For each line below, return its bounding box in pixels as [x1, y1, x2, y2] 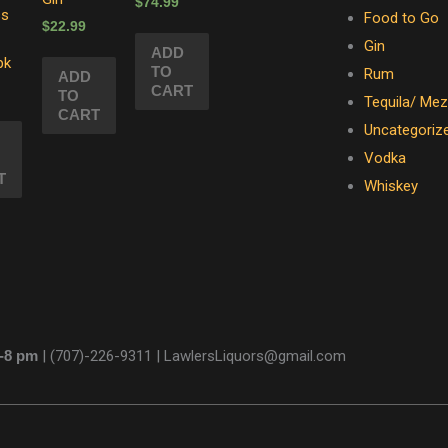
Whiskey [363, 176, 418, 195]
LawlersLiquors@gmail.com [164, 346, 346, 365]
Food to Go [363, 8, 439, 27]
